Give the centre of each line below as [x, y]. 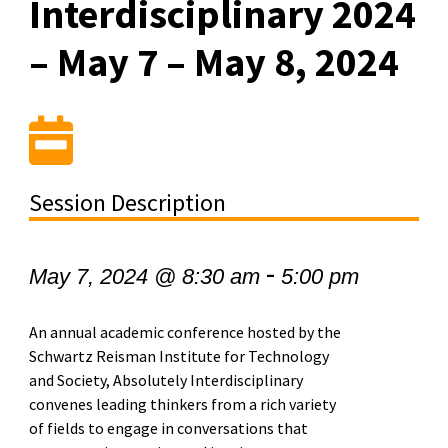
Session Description [127, 202]
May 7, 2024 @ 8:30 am [144, 276]
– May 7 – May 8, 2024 [213, 61]
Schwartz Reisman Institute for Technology [178, 355]
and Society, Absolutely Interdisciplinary [165, 379]
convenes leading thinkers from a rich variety [182, 403]
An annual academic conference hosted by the [184, 331]
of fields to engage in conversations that [168, 427]
